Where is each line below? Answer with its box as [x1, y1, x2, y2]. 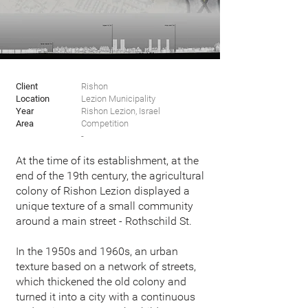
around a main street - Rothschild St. [16, 214, 192, 228]
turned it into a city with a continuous [16, 290, 195, 303]
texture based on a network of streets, [16, 260, 196, 273]
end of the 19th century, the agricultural [16, 169, 204, 182]
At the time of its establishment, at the [16, 154, 199, 167]
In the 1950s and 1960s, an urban [16, 245, 178, 258]
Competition [81, 118, 129, 129]
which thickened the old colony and [16, 275, 186, 288]
